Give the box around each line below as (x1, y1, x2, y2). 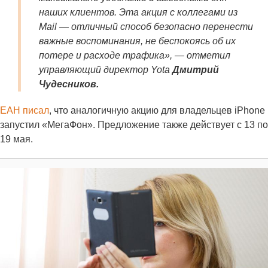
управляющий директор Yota (39, 65, 172, 75)
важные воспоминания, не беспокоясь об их (39, 36, 236, 47)
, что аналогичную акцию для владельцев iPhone (49, 105, 265, 116)
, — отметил (170, 50, 230, 61)
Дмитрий (172, 65, 219, 75)
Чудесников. (39, 79, 99, 90)
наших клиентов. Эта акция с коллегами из (39, 7, 237, 18)
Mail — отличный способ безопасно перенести (39, 22, 253, 32)
